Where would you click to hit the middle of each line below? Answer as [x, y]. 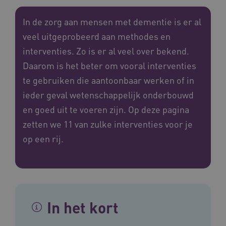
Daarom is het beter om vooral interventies [109, 65]
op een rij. [43, 138]
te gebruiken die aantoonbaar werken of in [108, 80]
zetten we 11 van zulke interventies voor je [108, 124]
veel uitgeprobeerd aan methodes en [97, 36]
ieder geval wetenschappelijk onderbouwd [108, 94]
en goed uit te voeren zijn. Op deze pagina [106, 109]
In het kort [83, 207]
